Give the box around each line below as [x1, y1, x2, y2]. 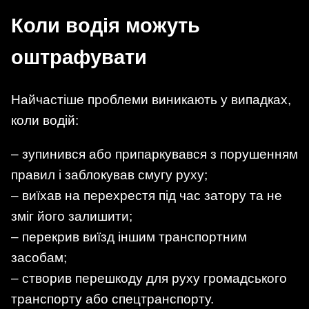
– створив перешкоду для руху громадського [11, 271, 287, 286]
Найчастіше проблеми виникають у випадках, [11, 92, 291, 107]
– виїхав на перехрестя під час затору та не [11, 188, 282, 203]
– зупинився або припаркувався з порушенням [11, 147, 298, 162]
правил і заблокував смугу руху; [11, 168, 208, 183]
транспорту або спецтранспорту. [11, 292, 214, 307]
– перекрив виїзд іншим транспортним [11, 230, 247, 245]
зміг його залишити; [11, 209, 132, 224]
